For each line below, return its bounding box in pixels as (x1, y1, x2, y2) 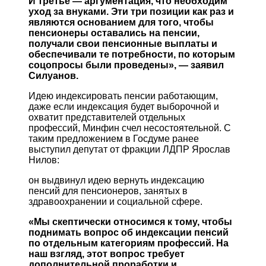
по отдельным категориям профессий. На (28, 238, 229, 249)
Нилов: (28, 155, 59, 166)
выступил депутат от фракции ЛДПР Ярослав (28, 144, 230, 155)
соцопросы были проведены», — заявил (28, 60, 224, 71)
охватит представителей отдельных (28, 112, 185, 123)
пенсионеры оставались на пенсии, (28, 28, 199, 39)
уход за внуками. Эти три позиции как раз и (28, 7, 234, 17)
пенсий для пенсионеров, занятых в (28, 186, 188, 197)
